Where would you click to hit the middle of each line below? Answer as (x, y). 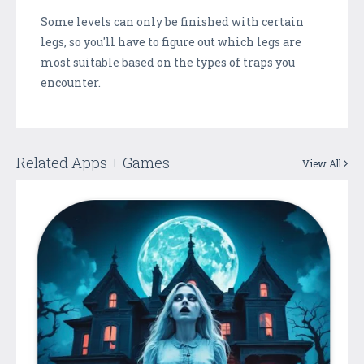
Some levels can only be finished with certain (172, 21)
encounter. (71, 82)
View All (323, 163)
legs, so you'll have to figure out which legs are (171, 41)
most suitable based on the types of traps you (168, 62)
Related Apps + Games (93, 162)
